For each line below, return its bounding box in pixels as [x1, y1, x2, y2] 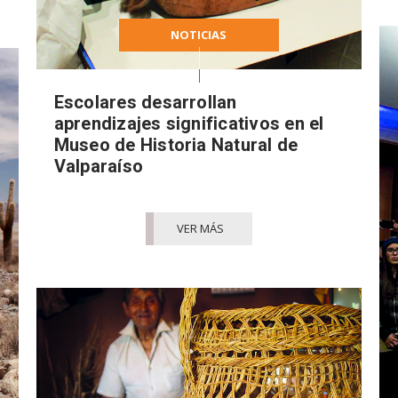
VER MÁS [177, 219, 225, 236]
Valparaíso [53, 155, 144, 177]
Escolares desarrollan [53, 91, 237, 113]
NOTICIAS [171, 26, 227, 43]
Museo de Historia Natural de [53, 133, 298, 155]
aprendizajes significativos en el [53, 112, 324, 134]
